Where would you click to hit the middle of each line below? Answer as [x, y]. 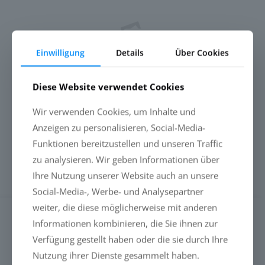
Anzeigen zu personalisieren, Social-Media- [119, 127]
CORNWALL [48, 136]
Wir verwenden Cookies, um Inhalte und [114, 112]
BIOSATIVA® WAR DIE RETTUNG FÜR [123, 103]
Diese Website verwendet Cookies [108, 87]
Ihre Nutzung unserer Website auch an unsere [125, 175]
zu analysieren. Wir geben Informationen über [126, 159]
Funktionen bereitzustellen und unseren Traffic [127, 143]
